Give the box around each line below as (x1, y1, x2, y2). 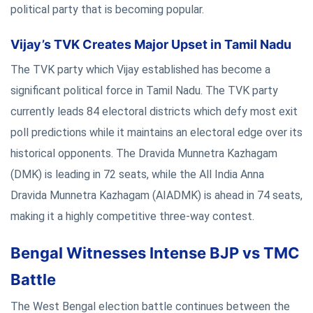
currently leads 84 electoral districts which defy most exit (10, 104, 298, 118)
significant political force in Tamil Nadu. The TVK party (10, 83, 278, 97)
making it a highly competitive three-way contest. (10, 209, 254, 223)
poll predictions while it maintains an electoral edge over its (10, 125, 303, 139)
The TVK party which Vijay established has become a (10, 62, 270, 76)
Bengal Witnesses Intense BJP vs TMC (10, 243, 300, 262)
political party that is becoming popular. (10, 2, 204, 16)
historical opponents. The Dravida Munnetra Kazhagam (10, 146, 277, 160)
